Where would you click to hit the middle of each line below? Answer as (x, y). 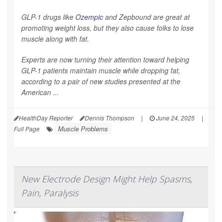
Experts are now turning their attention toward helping (105, 59)
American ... (40, 92)
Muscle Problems (83, 128)
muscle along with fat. (55, 38)
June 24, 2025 (175, 117)
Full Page (27, 128)
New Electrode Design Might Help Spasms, (107, 179)
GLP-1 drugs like (48, 17)
